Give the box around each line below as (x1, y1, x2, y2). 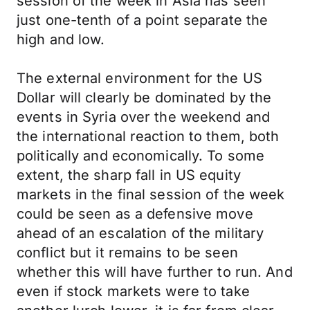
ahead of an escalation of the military (17, 225, 264, 241)
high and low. (17, 31, 105, 48)
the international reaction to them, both (17, 128, 280, 145)
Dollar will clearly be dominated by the (17, 89, 272, 106)
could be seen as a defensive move (17, 206, 253, 222)
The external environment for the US (17, 70, 262, 86)
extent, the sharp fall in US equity (17, 167, 241, 183)
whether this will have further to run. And (17, 264, 293, 280)
